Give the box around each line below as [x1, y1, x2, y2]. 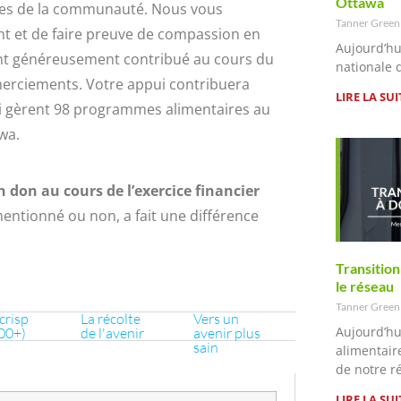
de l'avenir [81, 324, 144, 343]
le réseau [336, 277, 394, 295]
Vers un [193, 310, 239, 328]
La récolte [81, 310, 141, 328]
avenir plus [193, 324, 260, 343]
